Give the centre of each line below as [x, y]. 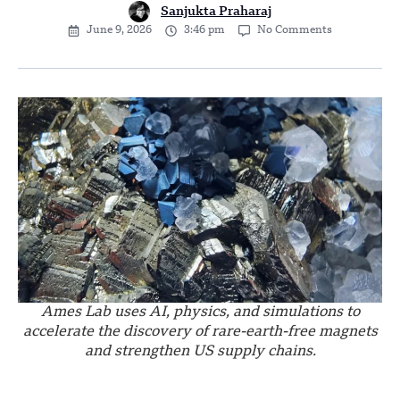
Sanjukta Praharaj [216, 12]
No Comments [295, 31]
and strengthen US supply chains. [200, 351]
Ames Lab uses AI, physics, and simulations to [200, 312]
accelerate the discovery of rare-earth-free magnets [200, 332]
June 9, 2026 [119, 31]
